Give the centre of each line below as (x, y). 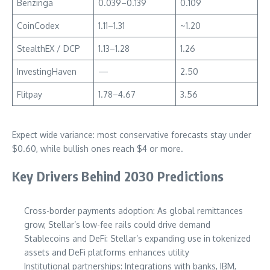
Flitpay (30, 95)
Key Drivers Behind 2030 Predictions (118, 176)
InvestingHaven (47, 72)
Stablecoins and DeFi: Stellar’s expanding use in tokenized (137, 239)
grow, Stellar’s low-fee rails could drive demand (117, 225)
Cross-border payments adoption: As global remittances (133, 211)
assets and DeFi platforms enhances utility (107, 253)
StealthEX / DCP (49, 49)
